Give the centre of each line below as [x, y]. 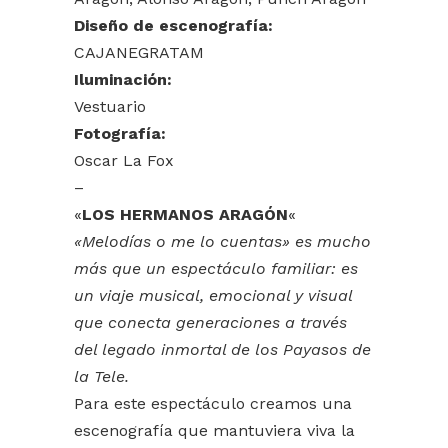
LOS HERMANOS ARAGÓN [185, 214]
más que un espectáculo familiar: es [216, 268]
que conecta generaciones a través [210, 322]
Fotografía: [120, 133]
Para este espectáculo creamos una [213, 403]
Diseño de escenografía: [173, 25]
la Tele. [101, 376]
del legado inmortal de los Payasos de [222, 349]
